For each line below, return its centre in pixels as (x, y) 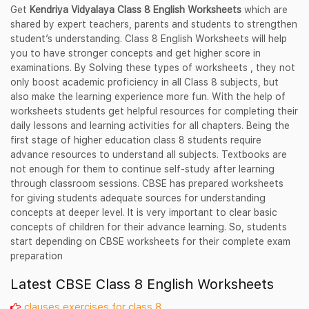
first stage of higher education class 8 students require (136, 140)
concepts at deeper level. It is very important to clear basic (144, 212)
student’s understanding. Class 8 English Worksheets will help (149, 39)
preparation (37, 256)
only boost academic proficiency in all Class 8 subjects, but (144, 82)
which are (266, 10)
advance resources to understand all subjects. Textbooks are (149, 154)
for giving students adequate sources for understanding (138, 198)
